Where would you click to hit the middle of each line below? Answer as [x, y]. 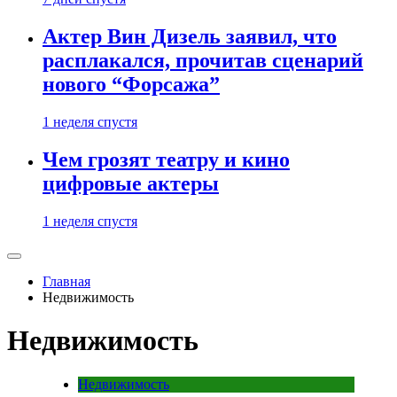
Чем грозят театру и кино [166, 159]
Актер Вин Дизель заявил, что [190, 37]
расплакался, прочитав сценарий [203, 61]
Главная [66, 281]
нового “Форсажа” [131, 85]
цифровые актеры [131, 183]
